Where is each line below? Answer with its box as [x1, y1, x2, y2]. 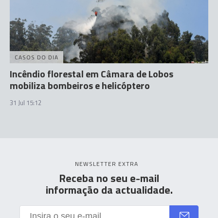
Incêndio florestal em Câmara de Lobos [10, 66, 173, 81]
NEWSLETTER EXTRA [75, 159, 138, 168]
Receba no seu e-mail [59, 170, 159, 186]
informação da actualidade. [45, 182, 173, 198]
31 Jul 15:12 [10, 98, 41, 108]
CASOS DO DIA [15, 53, 58, 62]
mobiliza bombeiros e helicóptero [10, 78, 150, 93]
